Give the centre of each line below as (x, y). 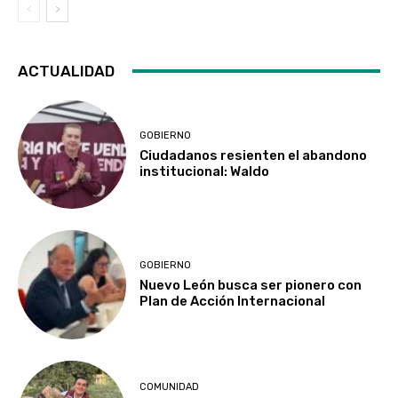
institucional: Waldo (205, 171)
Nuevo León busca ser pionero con (251, 285)
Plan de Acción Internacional (233, 301)
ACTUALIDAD (66, 71)
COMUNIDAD (170, 387)
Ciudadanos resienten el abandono (254, 155)
